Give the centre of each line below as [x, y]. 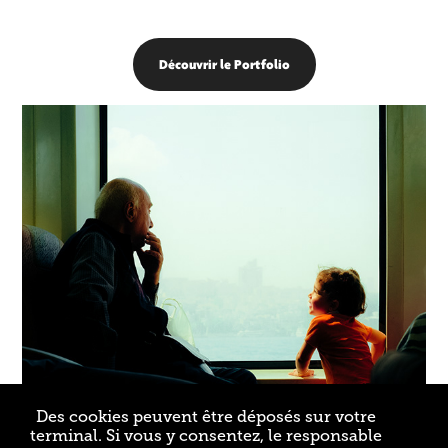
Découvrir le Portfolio [224, 64]
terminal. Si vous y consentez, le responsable [206, 436]
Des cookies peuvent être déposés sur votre [206, 417]
